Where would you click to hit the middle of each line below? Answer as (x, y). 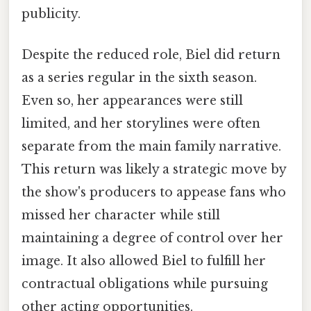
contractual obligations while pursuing (145, 284)
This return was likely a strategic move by (154, 169)
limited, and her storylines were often (141, 123)
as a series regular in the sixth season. (139, 77)
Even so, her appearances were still (132, 100)
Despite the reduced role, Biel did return (151, 54)
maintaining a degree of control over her (152, 238)
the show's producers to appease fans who (154, 192)
